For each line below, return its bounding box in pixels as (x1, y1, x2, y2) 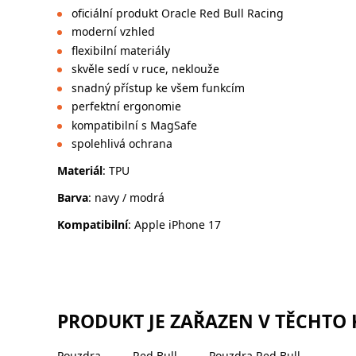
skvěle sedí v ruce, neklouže (71, 61, 219, 77)
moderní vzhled (71, 24, 155, 40)
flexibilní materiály (71, 42, 170, 58)
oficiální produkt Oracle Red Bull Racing (71, 5, 284, 21)
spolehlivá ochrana (71, 136, 172, 152)
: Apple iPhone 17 (128, 217, 221, 233)
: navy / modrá (88, 190, 164, 206)
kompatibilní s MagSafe (71, 117, 197, 133)
